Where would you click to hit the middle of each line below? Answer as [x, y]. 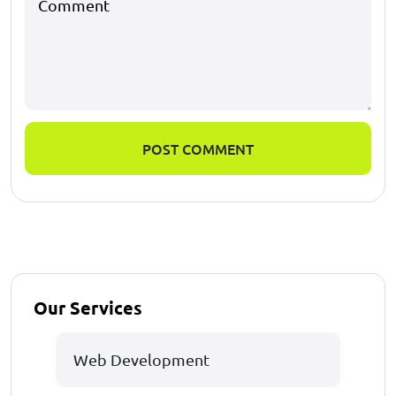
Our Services [88, 307]
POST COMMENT [198, 148]
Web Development [141, 359]
